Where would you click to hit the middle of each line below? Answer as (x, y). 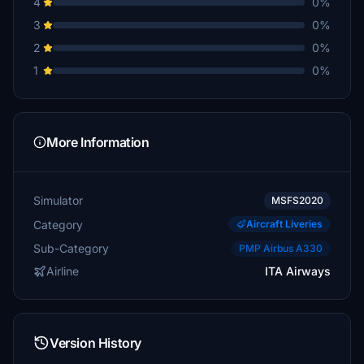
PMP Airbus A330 (281, 248)
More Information (98, 142)
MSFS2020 (297, 200)
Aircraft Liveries (284, 224)
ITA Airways (298, 271)
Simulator (58, 200)
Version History (95, 343)
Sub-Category (71, 248)
